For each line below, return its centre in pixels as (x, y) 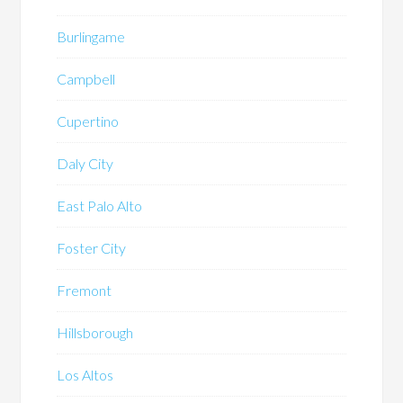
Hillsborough (95, 333)
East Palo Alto (100, 206)
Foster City (92, 248)
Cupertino (88, 121)
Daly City (85, 164)
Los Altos (85, 375)
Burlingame (91, 37)
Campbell (86, 79)
